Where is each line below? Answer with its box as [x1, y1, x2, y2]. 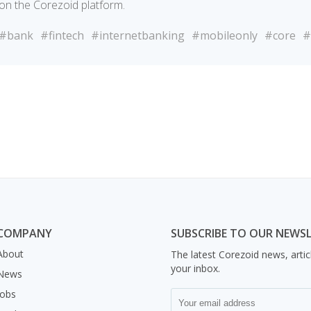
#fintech [40, 28, 84, 43]
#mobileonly [192, 28, 258, 43]
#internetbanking [91, 28, 185, 43]
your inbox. [171, 262, 220, 275]
